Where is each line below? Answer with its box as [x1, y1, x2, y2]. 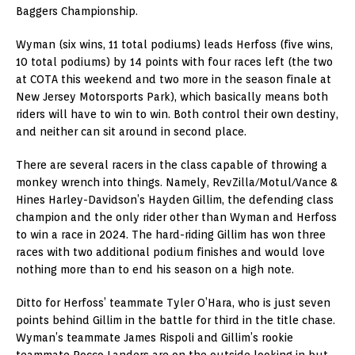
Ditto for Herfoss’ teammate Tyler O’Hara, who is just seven [16, 296, 330, 309]
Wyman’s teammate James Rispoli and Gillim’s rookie [16, 330, 293, 344]
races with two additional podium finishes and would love [16, 245, 325, 258]
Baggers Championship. [16, 4, 138, 17]
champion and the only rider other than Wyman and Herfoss [16, 210, 337, 223]
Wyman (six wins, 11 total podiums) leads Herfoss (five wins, [16, 37, 333, 51]
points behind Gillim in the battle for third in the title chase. [16, 313, 335, 326]
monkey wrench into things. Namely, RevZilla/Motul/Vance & [16, 175, 338, 189]
